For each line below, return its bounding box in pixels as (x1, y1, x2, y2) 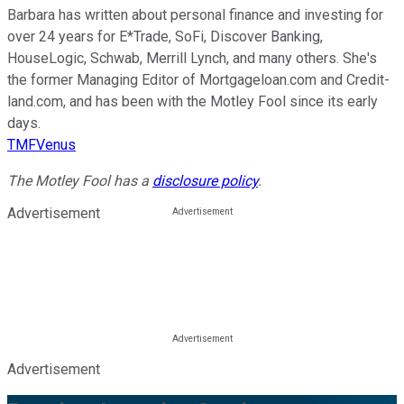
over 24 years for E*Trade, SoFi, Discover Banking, (7, 28, 323, 46)
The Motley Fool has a (7, 172, 152, 190)
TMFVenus (7, 136, 76, 154)
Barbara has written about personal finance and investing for (7, 6, 383, 24)
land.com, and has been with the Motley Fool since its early (7, 93, 378, 111)
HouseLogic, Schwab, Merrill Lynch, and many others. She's (7, 50, 377, 68)
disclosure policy (152, 172, 258, 190)
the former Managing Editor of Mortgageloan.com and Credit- (7, 71, 390, 89)
